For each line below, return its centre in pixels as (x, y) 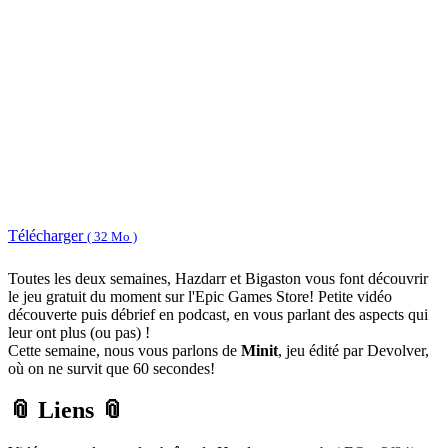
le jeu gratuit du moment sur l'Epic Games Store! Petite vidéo (200, 296)
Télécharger (47, 236)
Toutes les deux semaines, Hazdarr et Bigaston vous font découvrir (218, 278)
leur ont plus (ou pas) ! (79, 332)
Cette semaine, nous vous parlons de (124, 350)
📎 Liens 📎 (66, 410)
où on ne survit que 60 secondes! (111, 368)
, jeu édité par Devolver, (353, 350)
